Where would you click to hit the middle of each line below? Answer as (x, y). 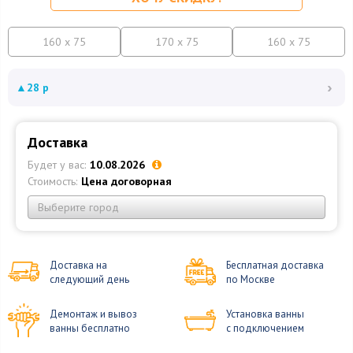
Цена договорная (126, 181)
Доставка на (78, 266)
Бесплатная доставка (275, 266)
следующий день (89, 280)
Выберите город (78, 207)
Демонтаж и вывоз (93, 314)
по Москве (251, 280)
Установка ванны (265, 314)
